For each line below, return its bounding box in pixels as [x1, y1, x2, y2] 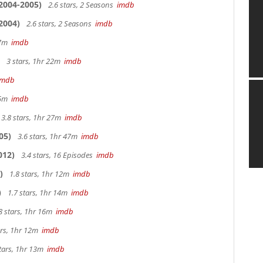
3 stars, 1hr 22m [5, 56, 64, 66]
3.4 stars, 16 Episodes [19, 150, 96, 160]
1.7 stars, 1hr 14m [6, 187, 71, 198]
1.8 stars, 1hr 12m [8, 168, 73, 179]
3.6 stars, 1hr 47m [16, 131, 81, 141]
